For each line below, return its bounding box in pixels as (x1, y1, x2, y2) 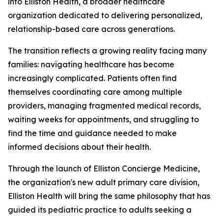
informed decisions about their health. (8, 142, 151, 152)
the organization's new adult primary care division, (8, 177, 199, 188)
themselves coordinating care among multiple (8, 87, 182, 97)
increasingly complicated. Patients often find (8, 73, 177, 83)
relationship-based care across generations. (8, 24, 175, 34)
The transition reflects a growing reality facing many (8, 46, 207, 56)
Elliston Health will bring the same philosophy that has (8, 191, 210, 201)
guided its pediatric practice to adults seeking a (8, 205, 192, 215)
